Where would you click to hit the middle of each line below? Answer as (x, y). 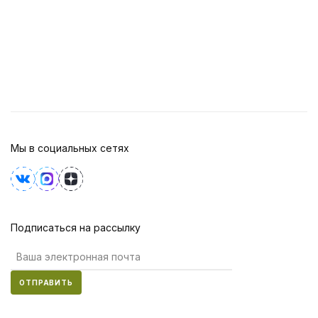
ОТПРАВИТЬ (46, 282)
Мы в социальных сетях (70, 148)
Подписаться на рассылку (76, 227)
